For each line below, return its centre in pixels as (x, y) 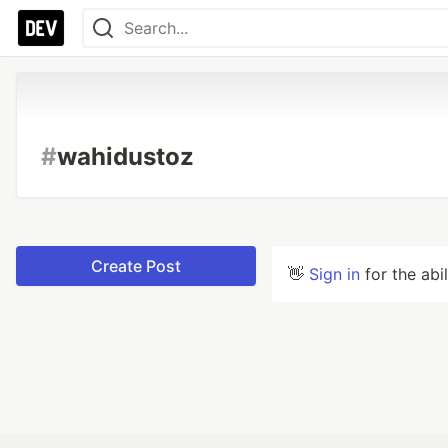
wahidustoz (125, 156)
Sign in (334, 274)
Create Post (136, 266)
